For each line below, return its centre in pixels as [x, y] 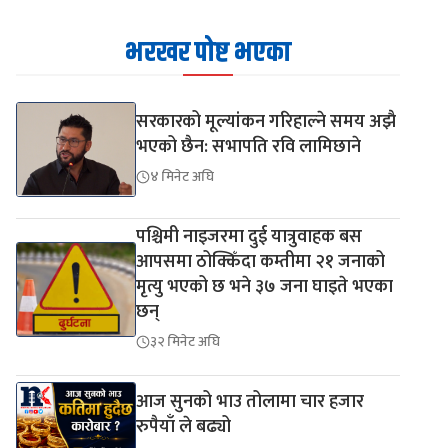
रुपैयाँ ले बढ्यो [183, 426]
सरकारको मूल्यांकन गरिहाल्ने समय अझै [266, 121]
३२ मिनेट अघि [185, 341]
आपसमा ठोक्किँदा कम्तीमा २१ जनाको [260, 261]
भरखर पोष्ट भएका [208, 52]
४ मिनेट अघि [182, 176]
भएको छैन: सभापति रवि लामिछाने [248, 146]
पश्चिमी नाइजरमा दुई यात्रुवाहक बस [249, 236]
